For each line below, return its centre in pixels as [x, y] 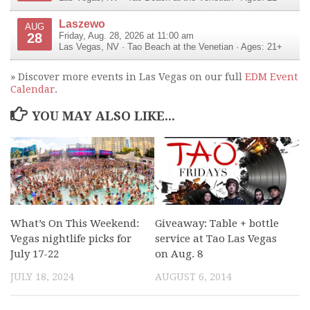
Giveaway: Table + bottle [217, 223]
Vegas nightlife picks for [71, 238]
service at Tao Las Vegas [216, 238]
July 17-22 [35, 254]
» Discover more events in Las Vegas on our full [128, 76]
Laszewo [82, 23]
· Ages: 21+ [258, 47]
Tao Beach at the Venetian [180, 47]
